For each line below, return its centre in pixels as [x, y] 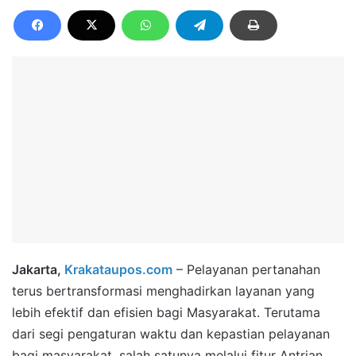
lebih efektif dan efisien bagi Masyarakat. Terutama [166, 313]
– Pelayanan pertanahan [246, 270]
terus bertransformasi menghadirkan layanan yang [163, 291]
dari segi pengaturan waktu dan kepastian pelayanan [171, 334]
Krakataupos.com [118, 270]
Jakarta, [38, 270]
